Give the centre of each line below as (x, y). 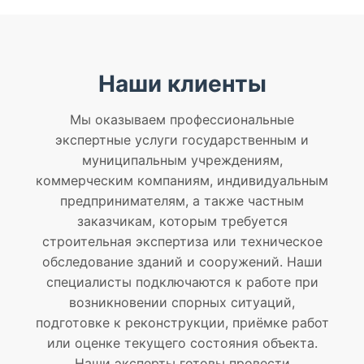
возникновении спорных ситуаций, (182, 303)
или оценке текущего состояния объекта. (182, 343)
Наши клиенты (182, 84)
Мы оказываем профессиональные (182, 120)
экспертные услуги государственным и (182, 140)
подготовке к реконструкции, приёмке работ (182, 323)
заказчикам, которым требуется (182, 221)
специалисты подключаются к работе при (182, 282)
